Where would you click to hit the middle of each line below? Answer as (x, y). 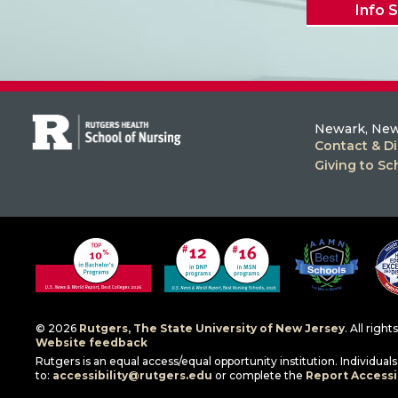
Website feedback (92, 342)
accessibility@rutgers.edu (132, 375)
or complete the (259, 375)
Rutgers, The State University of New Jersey (212, 328)
